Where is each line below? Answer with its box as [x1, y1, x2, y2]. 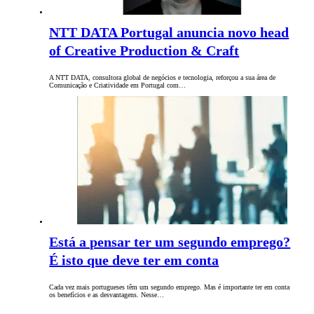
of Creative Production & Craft [49, 43, 240, 59]
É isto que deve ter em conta [49, 252, 219, 268]
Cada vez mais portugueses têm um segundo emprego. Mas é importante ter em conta [49, 283, 290, 292]
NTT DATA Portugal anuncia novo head [49, 25, 289, 41]
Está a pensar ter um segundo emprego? [49, 234, 291, 250]
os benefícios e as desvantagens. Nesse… [49, 291, 165, 299]
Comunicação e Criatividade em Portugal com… [49, 81, 186, 90]
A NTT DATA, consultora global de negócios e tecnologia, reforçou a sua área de [49, 74, 276, 82]
